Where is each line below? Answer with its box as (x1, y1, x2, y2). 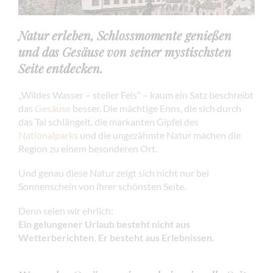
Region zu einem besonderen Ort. (18, 142, 157, 154)
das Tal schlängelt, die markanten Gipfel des (18, 115, 199, 127)
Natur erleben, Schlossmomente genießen (18, 26, 232, 43)
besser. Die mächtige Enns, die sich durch (71, 102, 241, 114)
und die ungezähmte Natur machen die (78, 129, 241, 141)
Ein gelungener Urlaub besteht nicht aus (18, 218, 190, 230)
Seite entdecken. (18, 59, 103, 76)
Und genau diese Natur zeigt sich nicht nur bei (18, 166, 209, 179)
